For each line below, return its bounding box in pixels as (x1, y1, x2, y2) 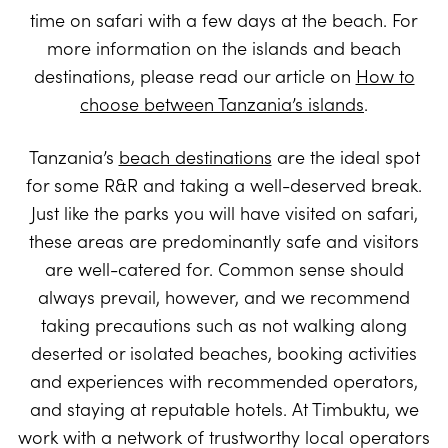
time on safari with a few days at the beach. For (30, 7, 418, 33)
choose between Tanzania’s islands (80, 91, 364, 117)
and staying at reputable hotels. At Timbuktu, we (29, 396, 419, 422)
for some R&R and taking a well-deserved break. (26, 172, 422, 198)
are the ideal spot (271, 144, 420, 170)
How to (355, 63, 415, 89)
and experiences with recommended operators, (30, 368, 418, 394)
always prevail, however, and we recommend (38, 284, 410, 310)
